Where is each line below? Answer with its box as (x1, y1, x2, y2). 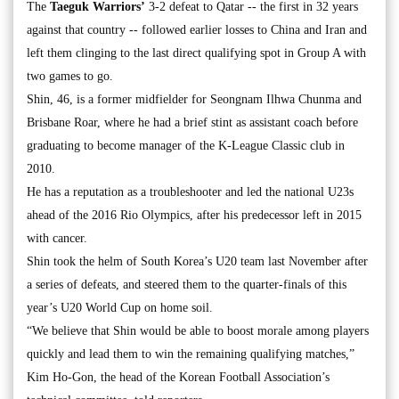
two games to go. (27, 69, 113, 83)
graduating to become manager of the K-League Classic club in (27, 139, 345, 152)
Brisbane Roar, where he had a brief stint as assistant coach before (27, 116, 358, 129)
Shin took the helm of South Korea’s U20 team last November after (27, 255, 368, 268)
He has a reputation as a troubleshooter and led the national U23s (27, 185, 354, 199)
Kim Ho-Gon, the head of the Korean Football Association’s (27, 370, 330, 384)
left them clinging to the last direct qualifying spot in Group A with (27, 46, 366, 60)
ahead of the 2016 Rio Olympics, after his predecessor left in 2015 (27, 208, 362, 222)
